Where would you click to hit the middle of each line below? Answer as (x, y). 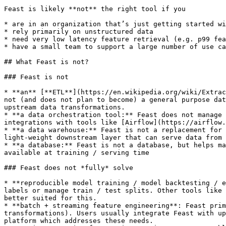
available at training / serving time (77, 153)
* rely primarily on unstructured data (79, 32)
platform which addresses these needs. (79, 221)
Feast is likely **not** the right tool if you (95, 9)
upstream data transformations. (65, 107)
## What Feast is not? (46, 62)
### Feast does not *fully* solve (69, 168)
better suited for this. (50, 198)
